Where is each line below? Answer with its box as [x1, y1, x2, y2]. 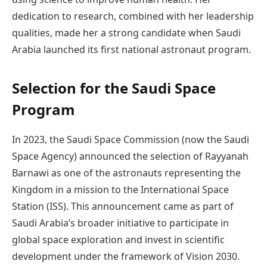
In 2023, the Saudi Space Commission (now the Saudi [12, 132, 249, 146]
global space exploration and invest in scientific [12, 232, 225, 246]
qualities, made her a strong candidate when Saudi [12, 26, 241, 40]
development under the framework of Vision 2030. [12, 249, 240, 263]
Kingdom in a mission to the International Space [12, 182, 229, 196]
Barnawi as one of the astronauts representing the [12, 166, 241, 179]
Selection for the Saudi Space [12, 77, 216, 98]
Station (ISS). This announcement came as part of [12, 199, 234, 213]
